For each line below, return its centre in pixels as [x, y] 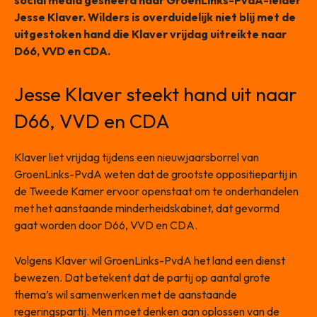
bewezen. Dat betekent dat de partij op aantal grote [142, 278]
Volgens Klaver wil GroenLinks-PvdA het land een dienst [150, 261]
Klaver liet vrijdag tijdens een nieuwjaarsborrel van [137, 157]
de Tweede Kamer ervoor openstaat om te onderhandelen [156, 191]
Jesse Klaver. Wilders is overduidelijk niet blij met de [155, 17]
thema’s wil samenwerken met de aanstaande [126, 295]
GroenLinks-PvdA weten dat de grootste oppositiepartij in [156, 174]
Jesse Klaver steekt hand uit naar [156, 94]
